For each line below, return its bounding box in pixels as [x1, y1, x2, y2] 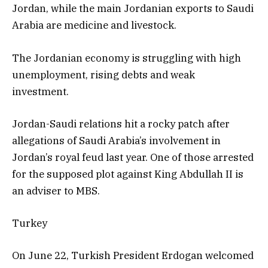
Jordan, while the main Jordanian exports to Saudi [12, 2, 254, 16]
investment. [12, 84, 71, 98]
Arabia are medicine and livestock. [12, 19, 176, 32]
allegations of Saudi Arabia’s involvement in [12, 133, 221, 147]
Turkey [12, 216, 47, 230]
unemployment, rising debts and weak [12, 68, 195, 81]
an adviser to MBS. [12, 184, 100, 197]
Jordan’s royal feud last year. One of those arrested [12, 150, 254, 164]
